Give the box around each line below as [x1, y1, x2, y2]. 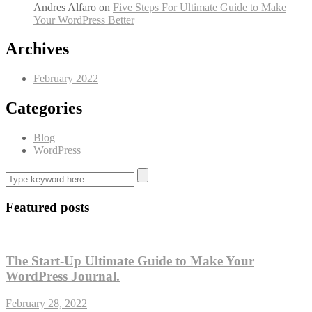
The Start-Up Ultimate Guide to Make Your [6, 253, 254, 269]
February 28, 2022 [6, 297, 87, 310]
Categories [6, 99, 82, 118]
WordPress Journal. [6, 269, 120, 284]
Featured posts [6, 199, 89, 214]
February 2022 [33, 72, 98, 85]
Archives [6, 40, 69, 58]
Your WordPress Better [33, 13, 134, 26]
